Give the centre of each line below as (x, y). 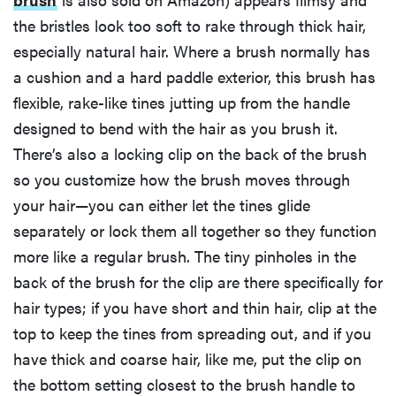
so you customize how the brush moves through (182, 179)
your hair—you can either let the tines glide (162, 205)
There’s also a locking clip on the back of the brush (190, 154)
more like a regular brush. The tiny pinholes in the (185, 256)
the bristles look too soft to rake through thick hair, (190, 26)
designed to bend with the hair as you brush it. (175, 128)
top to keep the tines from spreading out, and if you (192, 333)
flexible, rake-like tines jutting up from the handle (182, 103)
